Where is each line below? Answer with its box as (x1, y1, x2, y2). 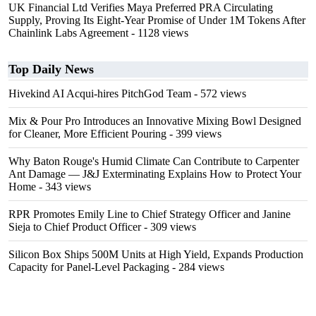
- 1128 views (128, 27, 188, 39)
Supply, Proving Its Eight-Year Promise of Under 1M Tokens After (8, 14, 305, 26)
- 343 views (36, 181, 91, 193)
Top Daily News (8, 62, 94, 76)
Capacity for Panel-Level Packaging (8, 261, 169, 273)
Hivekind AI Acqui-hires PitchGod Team (8, 87, 191, 99)
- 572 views (191, 87, 246, 99)
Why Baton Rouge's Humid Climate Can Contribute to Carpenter (8, 155, 299, 167)
